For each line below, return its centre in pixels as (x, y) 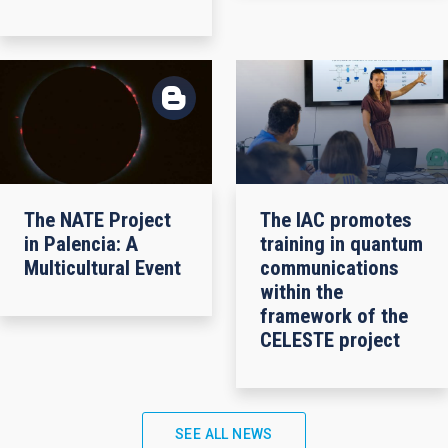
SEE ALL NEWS (224, 434)
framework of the (334, 316)
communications (329, 268)
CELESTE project (330, 340)
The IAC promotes (336, 220)
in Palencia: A (81, 244)
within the (301, 292)
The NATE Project (97, 220)
